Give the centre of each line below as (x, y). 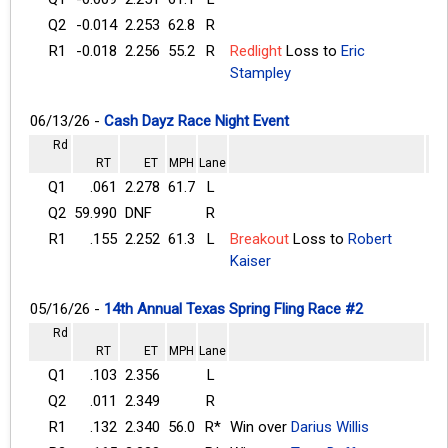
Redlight (256, 50)
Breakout (259, 238)
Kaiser (250, 260)
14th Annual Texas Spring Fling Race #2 (233, 308)
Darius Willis (330, 426)
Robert (370, 238)
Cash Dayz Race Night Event (196, 120)
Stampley (260, 72)
